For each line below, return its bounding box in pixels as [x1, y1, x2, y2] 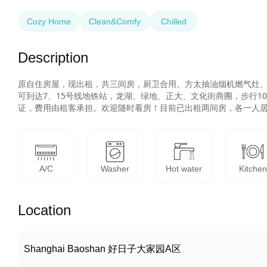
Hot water [166, 164, 203, 173]
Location [18, 202, 71, 218]
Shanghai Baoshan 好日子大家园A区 [24, 244, 181, 254]
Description [18, 49, 88, 66]
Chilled [160, 16, 187, 26]
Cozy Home [27, 16, 71, 26]
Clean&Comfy [89, 16, 141, 26]
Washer [100, 164, 129, 173]
